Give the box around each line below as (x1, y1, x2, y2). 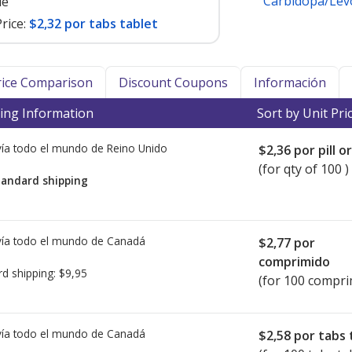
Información (254, 74, 326, 91)
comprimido (258, 253, 330, 270)
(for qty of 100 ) (258, 160, 349, 178)
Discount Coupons (119, 74, 228, 91)
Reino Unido (107, 141, 167, 156)
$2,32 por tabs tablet (29, 15, 158, 32)
